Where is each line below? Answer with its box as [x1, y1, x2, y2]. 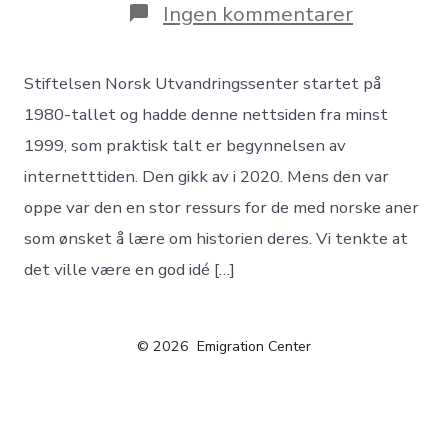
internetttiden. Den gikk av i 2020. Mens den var [24, 164, 390, 188]
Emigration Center [197, 336, 311, 356]
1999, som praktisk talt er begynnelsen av [24, 133, 347, 157]
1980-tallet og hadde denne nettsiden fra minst [24, 102, 389, 126]
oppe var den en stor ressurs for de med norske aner [24, 195, 420, 219]
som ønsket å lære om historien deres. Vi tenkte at [24, 226, 409, 250]
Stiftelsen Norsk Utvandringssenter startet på [24, 71, 382, 95]
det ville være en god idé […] [24, 257, 236, 281]
